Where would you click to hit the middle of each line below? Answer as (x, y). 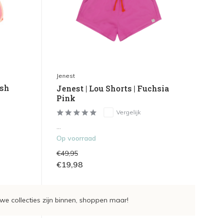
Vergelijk (128, 112)
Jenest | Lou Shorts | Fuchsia (112, 89)
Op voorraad (76, 138)
